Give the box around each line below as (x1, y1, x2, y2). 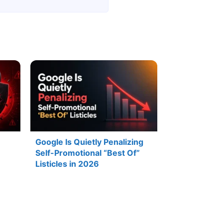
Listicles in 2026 (35, 159, 99, 169)
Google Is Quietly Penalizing (35, 137, 143, 147)
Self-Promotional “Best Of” (35, 148, 140, 158)
